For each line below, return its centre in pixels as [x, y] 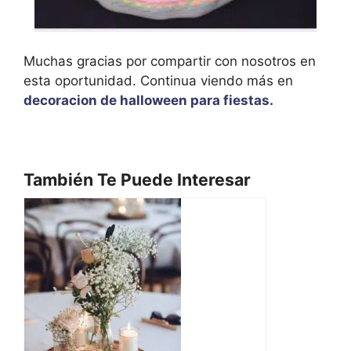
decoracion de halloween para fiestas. [148, 101]
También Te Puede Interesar [137, 180]
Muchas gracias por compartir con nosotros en [170, 62]
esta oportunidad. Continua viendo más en [158, 81]
